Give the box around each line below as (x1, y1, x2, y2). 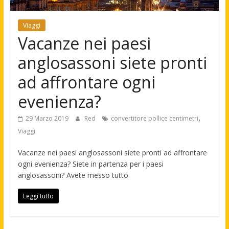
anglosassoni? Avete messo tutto (17, 170, 128, 180)
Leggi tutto (22, 192, 54, 200)
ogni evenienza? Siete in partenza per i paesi (17, 159, 164, 169)
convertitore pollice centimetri (110, 114, 198, 123)
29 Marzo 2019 (25, 114, 68, 123)
